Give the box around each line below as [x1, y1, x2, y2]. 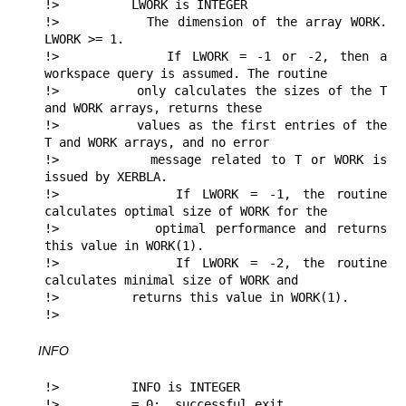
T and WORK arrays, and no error [44, 135, 269, 150]
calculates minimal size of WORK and [44, 273, 305, 288]
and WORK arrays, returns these [44, 101, 262, 116]
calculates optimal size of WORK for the [44, 204, 327, 219]
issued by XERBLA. [44, 169, 168, 185]
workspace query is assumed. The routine [44, 66, 327, 82]
